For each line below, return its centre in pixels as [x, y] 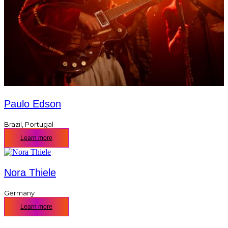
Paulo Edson [33, 104]
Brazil [13, 124]
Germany [19, 193]
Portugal [39, 124]
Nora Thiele [30, 172]
